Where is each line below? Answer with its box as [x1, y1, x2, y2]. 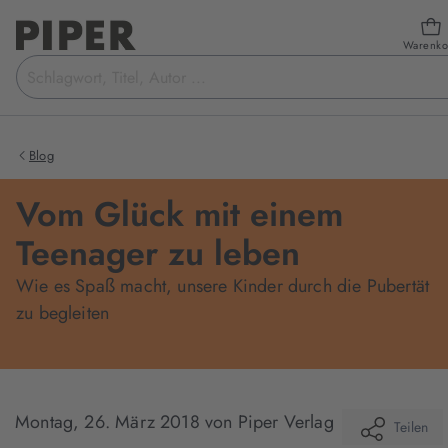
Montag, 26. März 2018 [15, 409, 205, 435]
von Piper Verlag [204, 409, 334, 435]
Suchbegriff [15, 54, 100, 77]
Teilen [390, 417, 428, 437]
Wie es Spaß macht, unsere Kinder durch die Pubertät [16, 273, 430, 299]
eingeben [15, 78, 84, 101]
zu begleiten [16, 300, 110, 326]
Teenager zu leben [16, 229, 300, 278]
